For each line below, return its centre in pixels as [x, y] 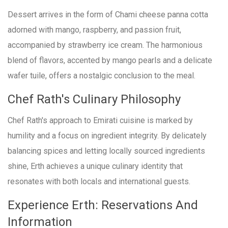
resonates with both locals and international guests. [99, 181]
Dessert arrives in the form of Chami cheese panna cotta [108, 14]
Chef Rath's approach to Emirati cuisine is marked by [100, 120]
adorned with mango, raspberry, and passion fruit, [94, 30]
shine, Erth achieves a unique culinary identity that [95, 166]
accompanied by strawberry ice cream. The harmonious [105, 45]
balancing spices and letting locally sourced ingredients [106, 151]
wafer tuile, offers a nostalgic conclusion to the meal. [102, 75]
